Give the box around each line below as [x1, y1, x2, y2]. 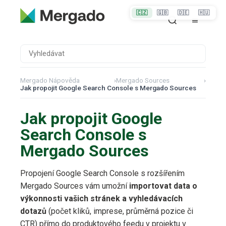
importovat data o [129, 181, 197, 191]
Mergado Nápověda [20, 76, 80, 85]
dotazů [20, 206, 46, 216]
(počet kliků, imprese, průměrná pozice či [46, 206, 193, 216]
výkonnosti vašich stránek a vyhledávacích [20, 194, 183, 204]
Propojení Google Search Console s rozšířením [20, 168, 185, 179]
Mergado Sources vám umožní [20, 181, 129, 191]
